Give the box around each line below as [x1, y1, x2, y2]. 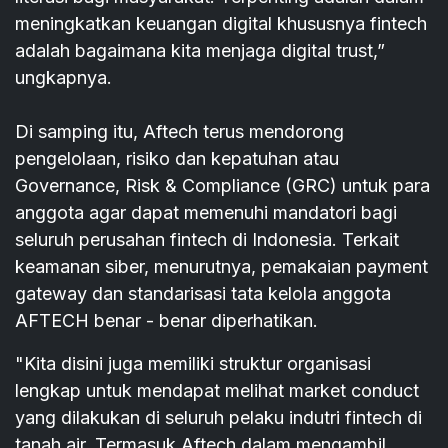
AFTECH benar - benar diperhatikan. [15, 310, 318, 332]
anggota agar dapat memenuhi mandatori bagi [15, 202, 397, 224]
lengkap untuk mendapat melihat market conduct [15, 380, 419, 402]
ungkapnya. [15, 67, 112, 89]
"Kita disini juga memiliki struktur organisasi [15, 353, 371, 375]
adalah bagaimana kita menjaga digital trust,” [15, 40, 385, 62]
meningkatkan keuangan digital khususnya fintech [15, 13, 427, 35]
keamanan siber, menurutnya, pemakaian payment [15, 256, 428, 278]
